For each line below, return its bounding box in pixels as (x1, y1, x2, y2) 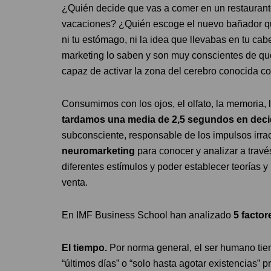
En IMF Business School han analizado (62, 209, 233, 220)
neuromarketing (62, 145, 135, 156)
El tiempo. (62, 242, 107, 253)
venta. (62, 177, 88, 188)
